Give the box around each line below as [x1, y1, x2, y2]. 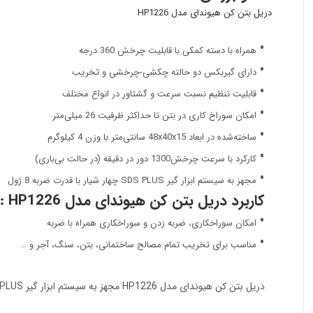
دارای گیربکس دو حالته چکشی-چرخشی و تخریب [71, 65, 256, 80]
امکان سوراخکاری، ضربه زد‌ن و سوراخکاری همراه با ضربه [46, 216, 256, 231]
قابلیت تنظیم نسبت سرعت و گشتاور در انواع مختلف [61, 87, 256, 102]
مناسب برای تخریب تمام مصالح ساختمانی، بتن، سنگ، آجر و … [20, 238, 256, 253]
